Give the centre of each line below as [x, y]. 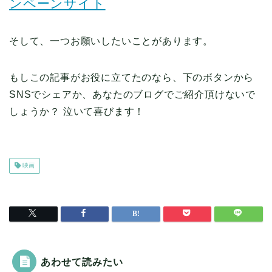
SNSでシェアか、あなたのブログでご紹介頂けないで [132, 95]
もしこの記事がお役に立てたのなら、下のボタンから [132, 78]
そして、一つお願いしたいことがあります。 [111, 41]
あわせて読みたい [82, 262]
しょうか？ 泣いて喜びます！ [77, 112]
